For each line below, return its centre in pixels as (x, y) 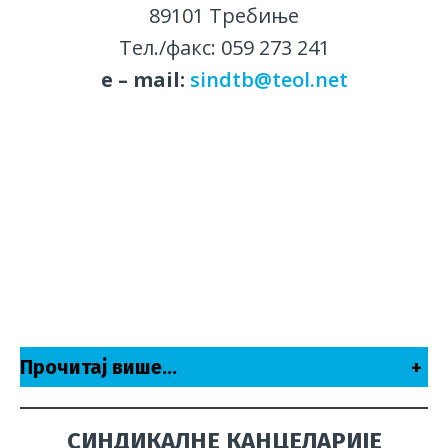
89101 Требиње (224, 16)
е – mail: (145, 80)
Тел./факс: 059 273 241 (224, 48)
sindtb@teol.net (268, 80)
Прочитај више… (98, 367)
